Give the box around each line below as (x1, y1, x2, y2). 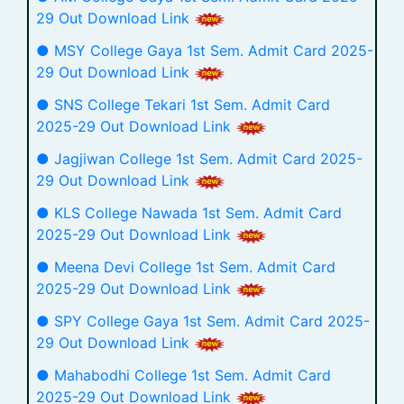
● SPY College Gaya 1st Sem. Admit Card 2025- (36, 312, 370, 330)
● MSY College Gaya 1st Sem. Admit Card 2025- (36, 41, 373, 60)
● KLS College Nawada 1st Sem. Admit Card (36, 204, 342, 222)
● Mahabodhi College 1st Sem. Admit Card (36, 366, 331, 384)
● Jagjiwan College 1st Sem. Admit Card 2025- (36, 150, 363, 168)
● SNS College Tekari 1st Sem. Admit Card (36, 96, 330, 114)
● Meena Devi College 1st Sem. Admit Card (36, 258, 335, 276)
